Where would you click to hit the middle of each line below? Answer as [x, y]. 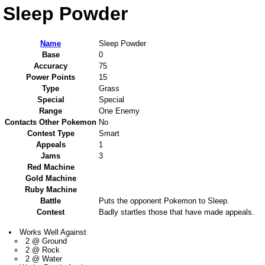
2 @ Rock [43, 250]
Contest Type [51, 134]
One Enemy [119, 111]
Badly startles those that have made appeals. [177, 212]
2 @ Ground [46, 241]
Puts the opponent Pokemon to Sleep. [164, 201]
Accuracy [51, 66]
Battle [51, 201]
